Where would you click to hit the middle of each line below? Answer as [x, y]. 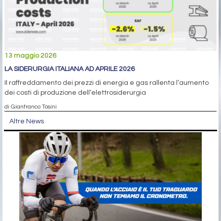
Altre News [27, 122]
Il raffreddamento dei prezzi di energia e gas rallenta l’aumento [107, 83]
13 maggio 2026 [30, 56]
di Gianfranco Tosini [31, 107]
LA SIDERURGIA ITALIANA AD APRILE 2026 [70, 69]
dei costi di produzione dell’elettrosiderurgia [75, 93]
